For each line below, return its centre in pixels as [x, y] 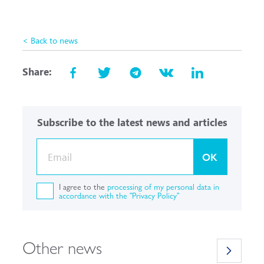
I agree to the [83, 186]
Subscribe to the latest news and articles [132, 123]
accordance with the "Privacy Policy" [119, 195]
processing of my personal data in [164, 186]
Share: [37, 71]
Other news [62, 247]
